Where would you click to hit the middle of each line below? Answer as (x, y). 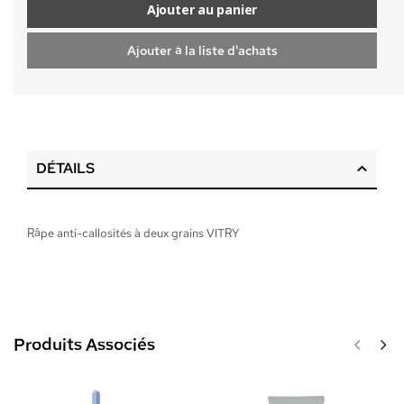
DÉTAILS (65, 168)
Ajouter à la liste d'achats (202, 50)
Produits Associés (84, 344)
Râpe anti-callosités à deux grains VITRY (133, 233)
